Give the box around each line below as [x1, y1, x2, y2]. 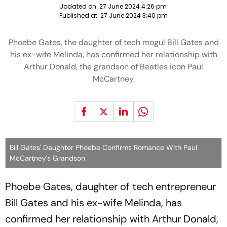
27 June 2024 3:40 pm [100, 11, 168, 20]
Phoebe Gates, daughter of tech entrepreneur [5, 180, 216, 193]
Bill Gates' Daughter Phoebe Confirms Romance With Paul [10, 143, 197, 152]
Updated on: [59, 2, 99, 11]
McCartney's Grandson [10, 154, 85, 163]
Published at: [59, 11, 100, 20]
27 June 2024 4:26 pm [99, 2, 167, 11]
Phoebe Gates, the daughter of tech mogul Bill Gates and [8, 37, 219, 48]
